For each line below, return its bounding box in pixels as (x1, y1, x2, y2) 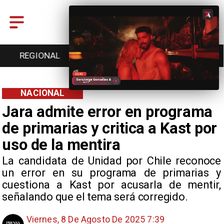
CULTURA (167, 50, 204, 61)
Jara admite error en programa (2, 102, 212, 121)
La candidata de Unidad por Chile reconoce (2, 154, 221, 167)
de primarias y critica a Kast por (2, 118, 217, 137)
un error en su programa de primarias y (2, 166, 221, 179)
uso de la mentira (2, 135, 120, 154)
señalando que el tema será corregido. (2, 190, 188, 203)
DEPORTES (93, 50, 134, 61)
